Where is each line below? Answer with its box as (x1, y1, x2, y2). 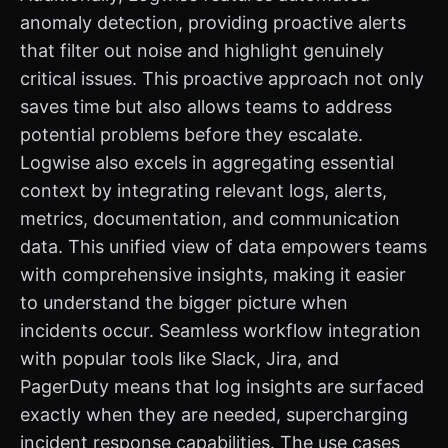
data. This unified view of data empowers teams (20, 236, 427, 257)
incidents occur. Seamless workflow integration (20, 320, 421, 341)
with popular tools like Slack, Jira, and (20, 348, 339, 369)
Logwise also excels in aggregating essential (20, 152, 394, 173)
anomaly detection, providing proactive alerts (20, 12, 406, 33)
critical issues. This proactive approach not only (20, 68, 424, 89)
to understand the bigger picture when (20, 292, 348, 313)
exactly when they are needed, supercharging (20, 404, 408, 425)
